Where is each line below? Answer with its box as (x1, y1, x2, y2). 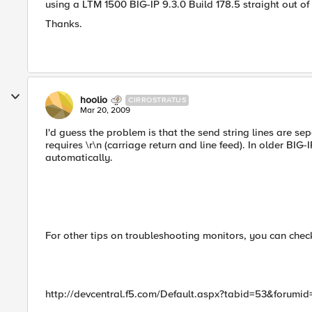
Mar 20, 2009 (80, 105, 130, 116)
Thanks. (45, 17, 82, 30)
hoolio (80, 94, 107, 106)
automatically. (45, 151, 113, 164)
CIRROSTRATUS (128, 95, 186, 104)
